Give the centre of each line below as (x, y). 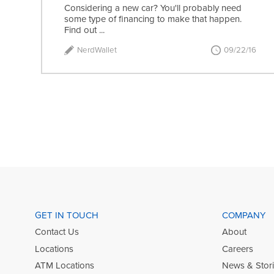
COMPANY (243, 215)
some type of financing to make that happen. (153, 19)
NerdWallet (97, 50)
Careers (237, 249)
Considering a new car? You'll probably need (153, 8)
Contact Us (57, 232)
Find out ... (85, 30)
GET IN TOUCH (67, 215)
